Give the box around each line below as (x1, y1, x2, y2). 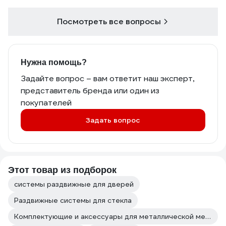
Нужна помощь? (21, 58, 87, 67)
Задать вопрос (86, 116, 140, 125)
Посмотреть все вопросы (57, 16, 161, 27)
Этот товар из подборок (8, 165, 117, 175)
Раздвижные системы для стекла (14, 196, 132, 205)
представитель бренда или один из (21, 85, 159, 96)
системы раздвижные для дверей (14, 180, 134, 189)
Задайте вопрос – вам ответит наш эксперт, (21, 73, 194, 84)
